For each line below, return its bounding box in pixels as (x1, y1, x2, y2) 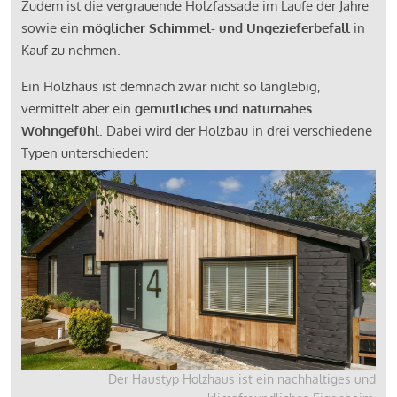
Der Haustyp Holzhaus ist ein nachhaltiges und (108, 370, 376, 386)
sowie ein (21, 19, 82, 36)
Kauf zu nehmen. (21, 41, 124, 58)
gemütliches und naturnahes (135, 99, 312, 117)
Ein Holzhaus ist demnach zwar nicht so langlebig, (21, 77, 321, 95)
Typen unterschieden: (21, 144, 152, 161)
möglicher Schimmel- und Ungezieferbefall (82, 19, 350, 36)
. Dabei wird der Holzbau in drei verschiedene (99, 121, 372, 139)
